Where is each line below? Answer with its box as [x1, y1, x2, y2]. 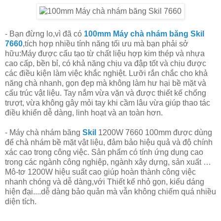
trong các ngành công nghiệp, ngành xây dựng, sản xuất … [5, 157, 211, 166]
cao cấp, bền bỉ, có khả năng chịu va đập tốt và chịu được [5, 59, 206, 68]
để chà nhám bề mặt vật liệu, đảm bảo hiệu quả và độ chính [5, 138, 213, 147]
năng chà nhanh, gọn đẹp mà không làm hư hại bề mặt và [5, 78, 206, 87]
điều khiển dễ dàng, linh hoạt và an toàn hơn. [5, 108, 163, 117]
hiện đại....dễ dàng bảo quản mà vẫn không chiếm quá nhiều [5, 187, 216, 196]
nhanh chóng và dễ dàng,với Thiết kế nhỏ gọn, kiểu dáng [5, 177, 204, 186]
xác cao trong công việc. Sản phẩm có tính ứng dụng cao [5, 147, 203, 156]
